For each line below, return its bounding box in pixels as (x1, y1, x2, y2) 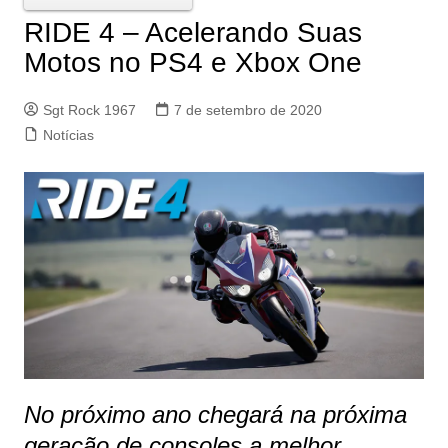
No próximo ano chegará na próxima (23, 400, 407, 428)
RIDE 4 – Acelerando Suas (23, 16, 362, 48)
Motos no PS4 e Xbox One (23, 46, 362, 78)
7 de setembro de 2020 (173, 101, 322, 118)
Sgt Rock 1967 (42, 101, 136, 118)
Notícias (42, 126, 94, 143)
